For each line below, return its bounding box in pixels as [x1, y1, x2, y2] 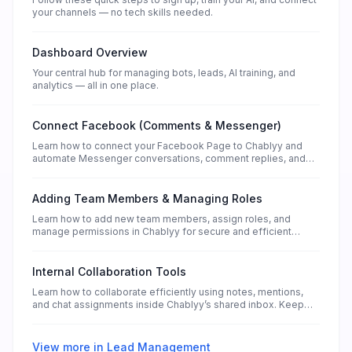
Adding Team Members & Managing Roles [32, 192, 262, 206]
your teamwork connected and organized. [32, 311, 225, 324]
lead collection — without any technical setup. [32, 165, 243, 178]
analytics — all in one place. [32, 79, 159, 92]
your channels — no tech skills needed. [32, 6, 213, 19]
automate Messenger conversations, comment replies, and [32, 152, 306, 165]
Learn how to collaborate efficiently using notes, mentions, [32, 286, 303, 299]
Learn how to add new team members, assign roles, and [32, 213, 291, 225]
